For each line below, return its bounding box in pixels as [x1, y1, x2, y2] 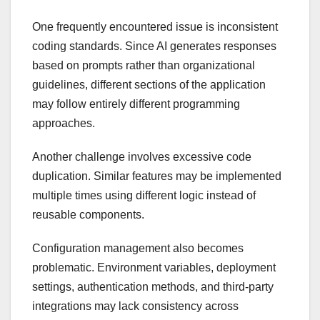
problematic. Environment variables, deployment [32, 261, 276, 274]
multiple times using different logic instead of [32, 189, 256, 201]
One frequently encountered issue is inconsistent [32, 20, 278, 33]
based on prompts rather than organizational [32, 59, 255, 71]
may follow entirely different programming [32, 97, 240, 110]
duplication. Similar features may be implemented [32, 169, 281, 182]
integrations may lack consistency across [32, 299, 239, 312]
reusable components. [32, 208, 144, 221]
